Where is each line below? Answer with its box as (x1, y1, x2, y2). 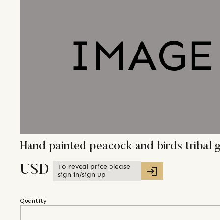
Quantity (20, 197, 47, 205)
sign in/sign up (58, 170, 106, 179)
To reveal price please (58, 163, 130, 171)
